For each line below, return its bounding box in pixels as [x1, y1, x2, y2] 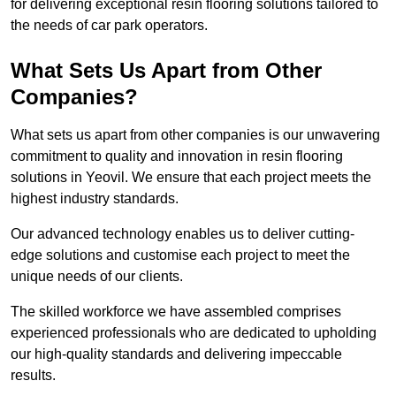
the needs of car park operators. [11, 18, 208, 34]
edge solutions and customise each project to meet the [11, 247, 350, 263]
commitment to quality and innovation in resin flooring [11, 148, 343, 164]
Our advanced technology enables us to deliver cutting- [11, 226, 354, 242]
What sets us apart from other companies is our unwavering [11, 127, 380, 143]
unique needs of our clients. [11, 269, 187, 285]
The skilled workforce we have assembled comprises [11, 304, 341, 320]
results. [11, 368, 59, 384]
